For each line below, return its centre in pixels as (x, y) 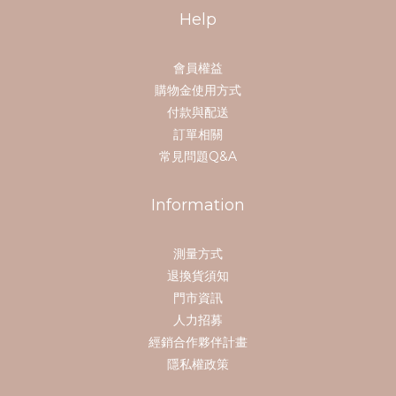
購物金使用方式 (198, 91)
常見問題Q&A (198, 157)
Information (198, 206)
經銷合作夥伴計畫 (198, 343)
